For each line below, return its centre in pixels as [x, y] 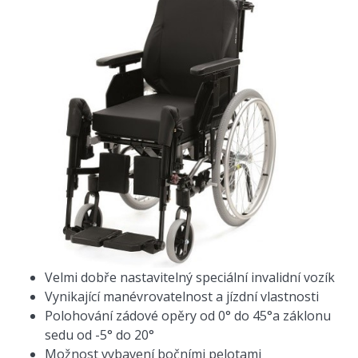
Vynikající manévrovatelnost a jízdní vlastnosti [182, 297]
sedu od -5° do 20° [99, 335]
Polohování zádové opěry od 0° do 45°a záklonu [188, 316]
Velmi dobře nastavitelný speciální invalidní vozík [190, 278]
